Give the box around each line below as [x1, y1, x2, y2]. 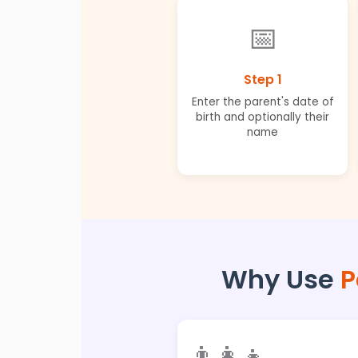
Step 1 [243, 70, 282, 89]
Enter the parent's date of [191, 93, 334, 109]
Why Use [221, 261, 340, 297]
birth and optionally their [196, 109, 329, 125]
